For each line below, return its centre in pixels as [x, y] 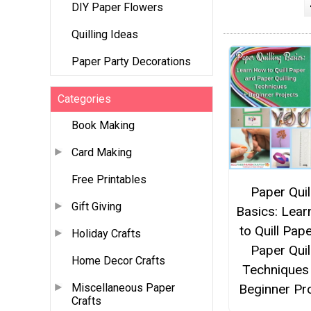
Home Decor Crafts [118, 261]
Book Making [103, 126]
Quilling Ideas [105, 35]
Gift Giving [96, 207]
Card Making [102, 153]
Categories [84, 99]
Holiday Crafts [106, 234]
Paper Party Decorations [131, 62]
